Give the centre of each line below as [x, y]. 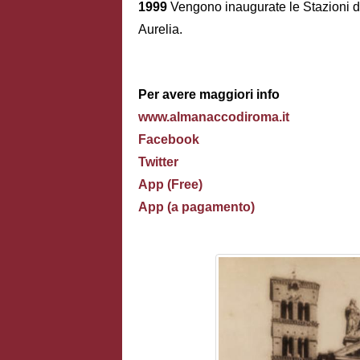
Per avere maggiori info [211, 95]
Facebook [169, 140]
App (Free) [170, 185]
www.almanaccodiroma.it [214, 117]
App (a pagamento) [196, 207]
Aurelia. [160, 29]
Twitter [158, 162]
